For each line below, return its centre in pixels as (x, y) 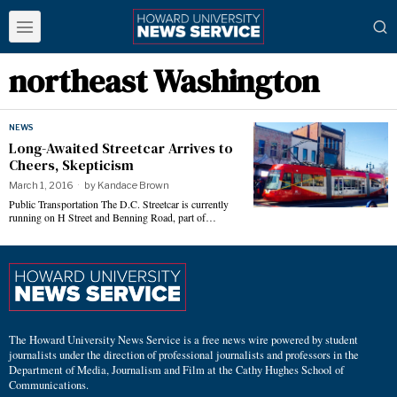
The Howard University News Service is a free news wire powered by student (183, 339)
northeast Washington (164, 81)
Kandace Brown (133, 185)
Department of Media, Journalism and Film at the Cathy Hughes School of (176, 370)
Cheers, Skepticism (71, 165)
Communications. (49, 385)
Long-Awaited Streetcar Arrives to (121, 148)
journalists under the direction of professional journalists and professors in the (184, 354)
